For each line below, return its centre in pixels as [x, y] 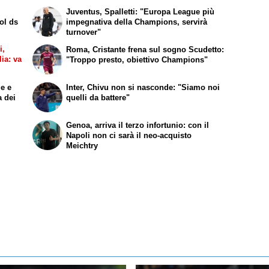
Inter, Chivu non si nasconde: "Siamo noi [143, 88]
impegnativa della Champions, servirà [137, 22]
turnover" [84, 32]
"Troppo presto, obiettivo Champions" [137, 60]
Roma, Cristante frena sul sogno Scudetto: [145, 50]
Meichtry [82, 145]
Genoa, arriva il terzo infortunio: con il [138, 125]
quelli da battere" [98, 98]
